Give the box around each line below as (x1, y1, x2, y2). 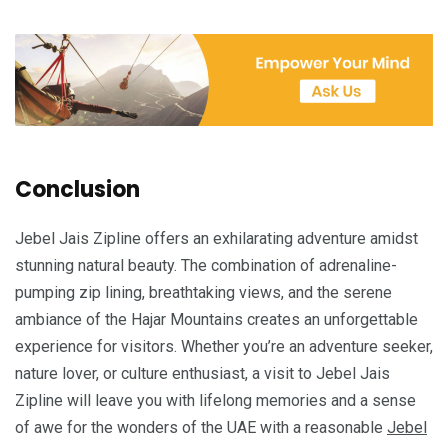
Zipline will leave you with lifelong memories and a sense (15, 391, 416, 411)
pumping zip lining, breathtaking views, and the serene (15, 283, 392, 303)
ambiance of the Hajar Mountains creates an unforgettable (15, 310, 418, 330)
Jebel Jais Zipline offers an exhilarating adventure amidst (15, 229, 418, 249)
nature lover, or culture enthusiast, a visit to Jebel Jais (15, 364, 390, 384)
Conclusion (15, 174, 140, 206)
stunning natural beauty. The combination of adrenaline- (15, 256, 397, 276)
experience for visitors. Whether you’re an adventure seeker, (15, 337, 433, 357)
